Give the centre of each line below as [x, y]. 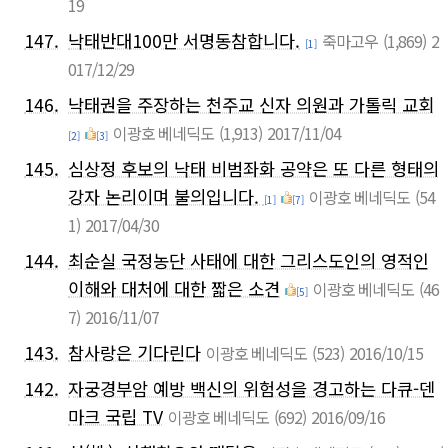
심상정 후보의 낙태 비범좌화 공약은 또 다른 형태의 [253, 168]
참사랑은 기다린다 [134, 352]
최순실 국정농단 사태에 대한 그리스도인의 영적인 [248, 260]
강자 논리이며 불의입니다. [166, 196]
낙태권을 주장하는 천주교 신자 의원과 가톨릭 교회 [251, 104]
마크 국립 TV [115, 416]
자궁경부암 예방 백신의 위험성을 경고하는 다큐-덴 [251, 388]
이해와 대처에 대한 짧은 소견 [174, 288]
